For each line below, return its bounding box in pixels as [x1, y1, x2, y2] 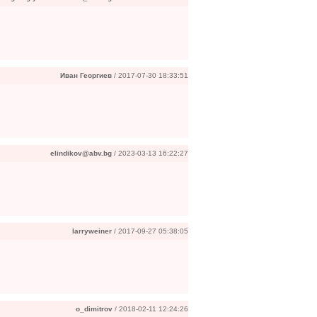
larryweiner [72, 227, 112, 235]
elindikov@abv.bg [50, 149, 112, 157]
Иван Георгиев [60, 71, 112, 79]
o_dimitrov [76, 305, 113, 313]
